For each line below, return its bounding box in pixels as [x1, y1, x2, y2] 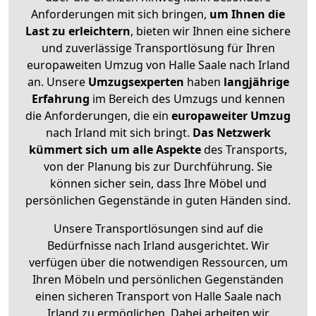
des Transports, [201, 142, 287, 158]
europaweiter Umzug [171, 108, 291, 124]
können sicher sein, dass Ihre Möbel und [49, 176, 267, 192]
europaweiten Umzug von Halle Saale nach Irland [26, 57, 290, 73]
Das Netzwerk [192, 125, 271, 141]
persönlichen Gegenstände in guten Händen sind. [25, 193, 291, 209]
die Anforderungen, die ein [25, 108, 171, 124]
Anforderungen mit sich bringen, [31, 6, 209, 23]
